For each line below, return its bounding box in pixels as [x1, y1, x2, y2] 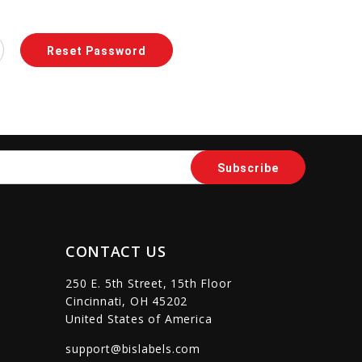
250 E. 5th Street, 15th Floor [65, 276, 232, 291]
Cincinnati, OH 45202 [65, 293, 188, 309]
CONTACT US [65, 242, 166, 261]
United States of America [65, 311, 213, 326]
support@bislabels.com [65, 341, 201, 356]
